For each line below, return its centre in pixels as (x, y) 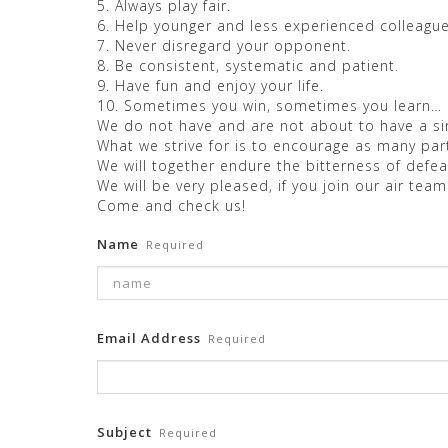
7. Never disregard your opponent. (224, 45)
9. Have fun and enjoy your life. (210, 85)
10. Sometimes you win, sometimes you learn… (269, 105)
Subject (124, 432)
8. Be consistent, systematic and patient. (248, 65)
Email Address (149, 338)
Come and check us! (171, 205)
